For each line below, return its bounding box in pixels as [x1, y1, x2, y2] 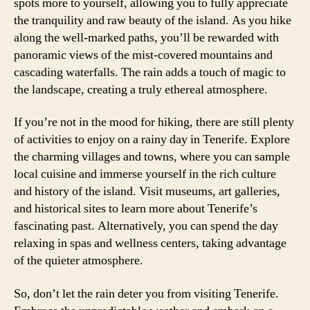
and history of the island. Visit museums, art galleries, [14, 183, 280, 199]
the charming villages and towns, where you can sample [14, 149, 290, 165]
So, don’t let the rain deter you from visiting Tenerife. [14, 285, 279, 302]
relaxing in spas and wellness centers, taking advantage [14, 235, 286, 251]
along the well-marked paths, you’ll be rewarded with [14, 29, 279, 46]
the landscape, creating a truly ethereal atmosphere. [14, 81, 268, 98]
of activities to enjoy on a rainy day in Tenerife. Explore [14, 131, 290, 147]
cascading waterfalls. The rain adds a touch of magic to [14, 64, 286, 80]
